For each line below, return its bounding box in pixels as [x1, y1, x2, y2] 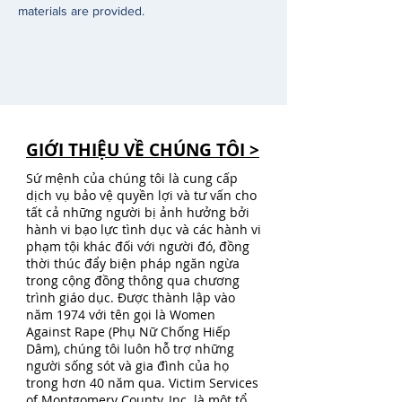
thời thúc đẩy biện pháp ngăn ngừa [26, 255, 240, 272]
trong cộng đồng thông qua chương [26, 272, 240, 289]
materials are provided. [18, 4, 148, 18]
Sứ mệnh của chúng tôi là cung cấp [26, 170, 238, 187]
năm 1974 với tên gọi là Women [26, 306, 215, 323]
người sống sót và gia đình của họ [26, 357, 229, 374]
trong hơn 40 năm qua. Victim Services [26, 374, 258, 391]
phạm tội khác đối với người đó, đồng [26, 238, 249, 255]
